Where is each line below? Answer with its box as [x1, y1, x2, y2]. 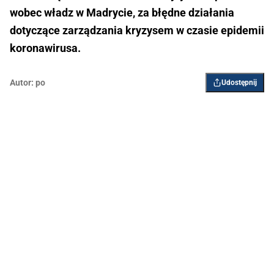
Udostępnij [221, 78, 257, 87]
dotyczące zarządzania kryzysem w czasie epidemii [10, 24, 264, 37]
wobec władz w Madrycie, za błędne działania [10, 6, 234, 20]
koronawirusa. [10, 42, 81, 55]
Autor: [10, 78, 34, 88]
